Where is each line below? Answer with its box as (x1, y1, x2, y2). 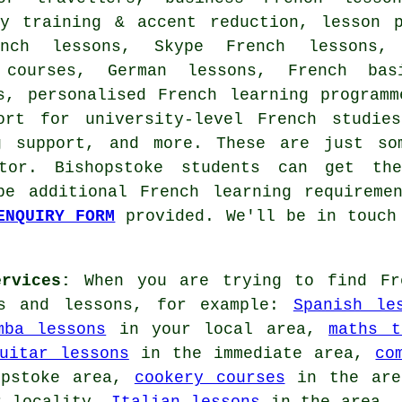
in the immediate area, (128, 344, 376, 363)
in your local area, (106, 319, 329, 338)
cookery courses (134, 368, 285, 387)
